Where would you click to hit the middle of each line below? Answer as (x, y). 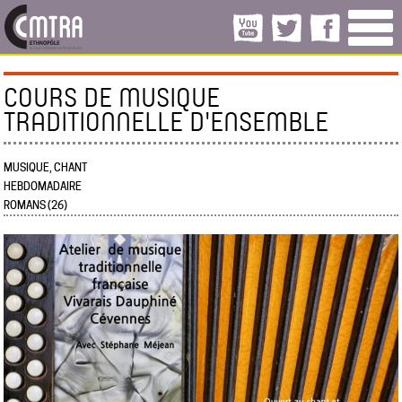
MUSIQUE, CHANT (46, 167)
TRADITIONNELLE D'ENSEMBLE (166, 121)
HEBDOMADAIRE (43, 186)
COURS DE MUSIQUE (112, 96)
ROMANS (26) (36, 205)
